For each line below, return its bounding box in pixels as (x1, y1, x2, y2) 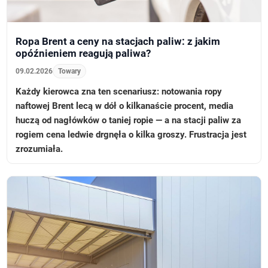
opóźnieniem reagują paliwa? (16, 47, 151, 59)
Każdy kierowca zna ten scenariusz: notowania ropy (16, 86, 223, 97)
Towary (58, 66, 81, 75)
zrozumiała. (16, 143, 63, 154)
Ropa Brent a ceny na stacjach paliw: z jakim (16, 35, 221, 47)
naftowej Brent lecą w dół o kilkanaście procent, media (16, 100, 234, 111)
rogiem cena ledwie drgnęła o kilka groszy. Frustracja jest (16, 129, 247, 140)
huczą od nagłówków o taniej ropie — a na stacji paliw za (16, 114, 242, 126)
